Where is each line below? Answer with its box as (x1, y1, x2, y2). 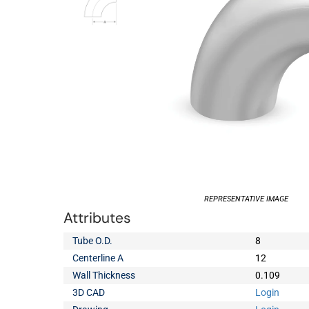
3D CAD (72, 287, 106, 298)
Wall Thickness (72, 270, 136, 281)
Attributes (63, 208, 131, 228)
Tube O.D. (72, 235, 113, 246)
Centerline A (72, 252, 124, 263)
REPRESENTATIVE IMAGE (204, 195, 288, 203)
